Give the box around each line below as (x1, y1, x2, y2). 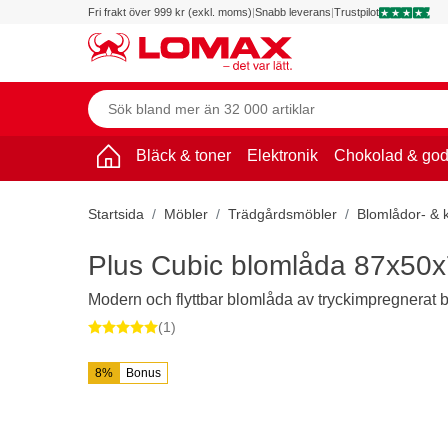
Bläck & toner (136, 146, 231, 164)
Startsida (88, 205, 144, 222)
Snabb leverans (255, 6, 331, 18)
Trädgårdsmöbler (228, 205, 337, 222)
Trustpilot (334, 6, 379, 18)
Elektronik (247, 146, 318, 164)
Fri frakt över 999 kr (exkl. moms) (88, 6, 252, 18)
